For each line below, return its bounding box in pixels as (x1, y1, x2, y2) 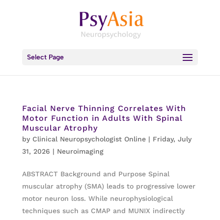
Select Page (27, 53, 64, 61)
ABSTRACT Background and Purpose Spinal (22, 170, 169, 178)
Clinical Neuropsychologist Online (32, 135, 146, 143)
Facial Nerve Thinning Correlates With (22, 104, 186, 113)
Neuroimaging (56, 147, 104, 155)
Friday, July (152, 135, 192, 143)
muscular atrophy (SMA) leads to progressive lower (22, 182, 195, 190)
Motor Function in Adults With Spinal (22, 113, 183, 123)
